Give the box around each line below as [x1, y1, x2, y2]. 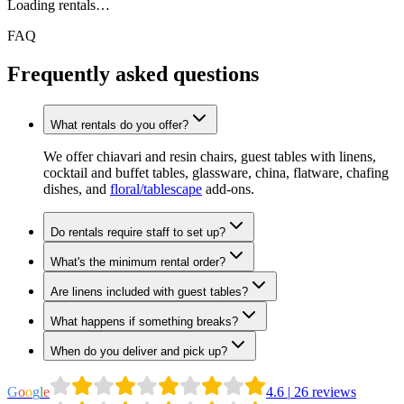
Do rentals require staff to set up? [50, 225, 225, 239]
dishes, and [43, 180, 110, 197]
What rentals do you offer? [50, 117, 188, 132]
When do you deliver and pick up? [50, 344, 227, 358]
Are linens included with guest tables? [50, 284, 248, 298]
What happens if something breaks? [50, 314, 238, 328]
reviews [308, 383, 356, 399]
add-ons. [202, 180, 254, 197]
